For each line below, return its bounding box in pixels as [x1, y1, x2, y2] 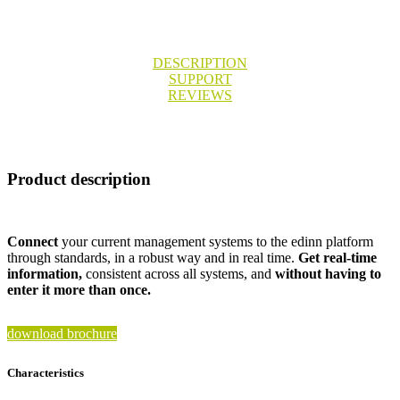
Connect [7, 233, 58, 249]
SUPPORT [168, 71, 232, 87]
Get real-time [298, 249, 377, 265]
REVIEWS [168, 87, 232, 104]
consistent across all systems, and [82, 265, 275, 281]
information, [7, 265, 82, 281]
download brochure [7, 325, 117, 341]
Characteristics [7, 365, 84, 379]
